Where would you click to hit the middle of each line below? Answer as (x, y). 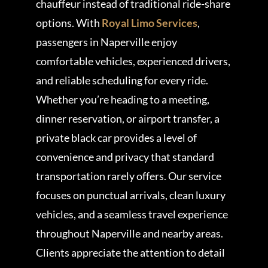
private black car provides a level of (116, 138)
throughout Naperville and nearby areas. (129, 234)
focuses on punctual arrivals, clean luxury (130, 195)
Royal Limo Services (149, 23)
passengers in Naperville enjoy (106, 42)
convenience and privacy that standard (125, 157)
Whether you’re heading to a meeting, (122, 100)
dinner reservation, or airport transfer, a (127, 119)
